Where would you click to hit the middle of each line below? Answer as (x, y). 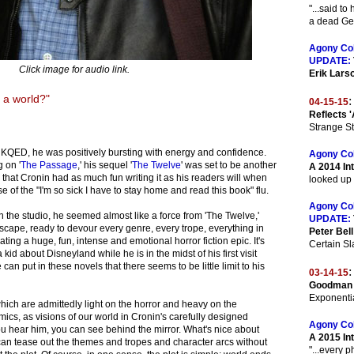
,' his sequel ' (105, 165)
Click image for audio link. (74, 70)
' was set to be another (229, 165)
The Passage (49, 165)
